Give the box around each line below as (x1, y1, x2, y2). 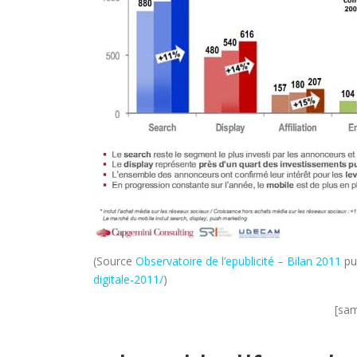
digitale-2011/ (93, 272, 163, 287)
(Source (93, 253, 135, 269)
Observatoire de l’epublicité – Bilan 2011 (135, 253, 341, 269)
